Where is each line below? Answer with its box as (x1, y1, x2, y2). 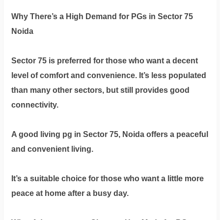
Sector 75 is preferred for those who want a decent (11, 56, 198, 65)
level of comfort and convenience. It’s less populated (11, 71, 206, 80)
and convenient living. (11, 144, 93, 153)
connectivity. (11, 100, 58, 109)
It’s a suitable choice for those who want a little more (11, 174, 204, 183)
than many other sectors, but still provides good (11, 85, 190, 94)
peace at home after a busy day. (11, 189, 129, 197)
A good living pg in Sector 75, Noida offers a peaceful (11, 130, 208, 138)
